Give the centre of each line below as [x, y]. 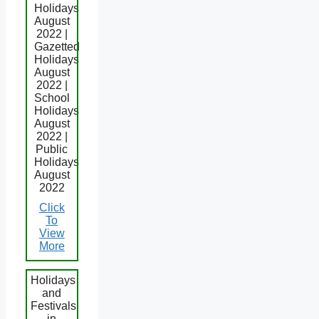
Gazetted [57, 46]
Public [52, 149]
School [52, 98]
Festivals [53, 305]
